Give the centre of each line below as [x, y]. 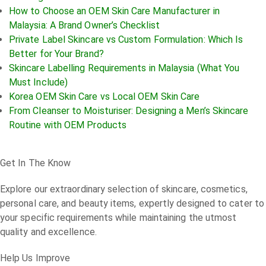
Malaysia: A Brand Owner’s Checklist [84, 25]
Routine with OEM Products [68, 125]
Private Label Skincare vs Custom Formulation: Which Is [126, 39]
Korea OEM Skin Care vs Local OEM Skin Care [104, 96]
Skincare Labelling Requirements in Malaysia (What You [124, 68]
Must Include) [39, 82]
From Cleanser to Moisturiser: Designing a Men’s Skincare [129, 111]
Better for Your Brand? [56, 54]
